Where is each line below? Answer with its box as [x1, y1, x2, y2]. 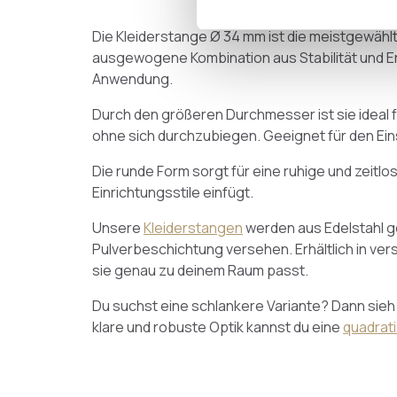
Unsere [92, 218, 144, 237]
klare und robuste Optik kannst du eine [92, 317, 343, 337]
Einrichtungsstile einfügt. [92, 183, 253, 202]
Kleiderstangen [144, 218, 243, 237]
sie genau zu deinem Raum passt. [92, 261, 308, 280]
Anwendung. [92, 69, 173, 89]
